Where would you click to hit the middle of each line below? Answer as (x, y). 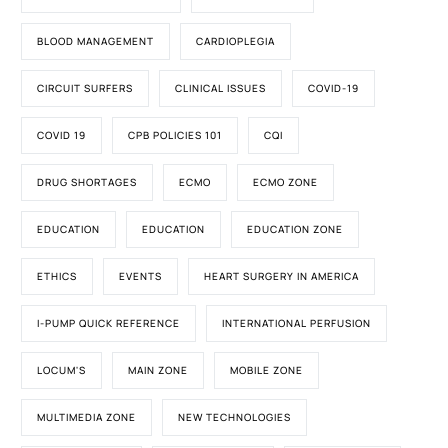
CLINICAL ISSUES (221, 88)
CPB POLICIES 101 (175, 135)
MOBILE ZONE (267, 370)
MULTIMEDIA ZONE (87, 417)
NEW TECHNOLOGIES (235, 417)
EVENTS (141, 276)
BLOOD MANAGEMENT (96, 41)
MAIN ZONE (158, 370)
